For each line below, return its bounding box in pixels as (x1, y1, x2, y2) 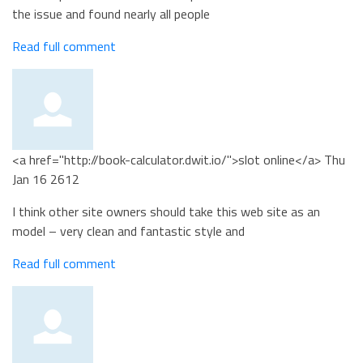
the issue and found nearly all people (12, 4, 210, 23)
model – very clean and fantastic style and (12, 221, 245, 241)
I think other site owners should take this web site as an (12, 202, 320, 221)
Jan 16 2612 (12, 169, 79, 189)
